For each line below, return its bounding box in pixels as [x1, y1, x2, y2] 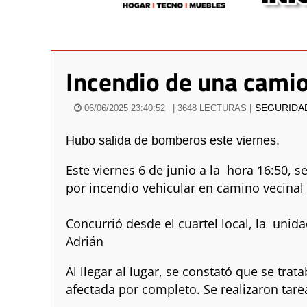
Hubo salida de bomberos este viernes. [66, 133, 280, 147]
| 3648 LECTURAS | [173, 102, 252, 113]
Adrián [66, 233, 104, 250]
